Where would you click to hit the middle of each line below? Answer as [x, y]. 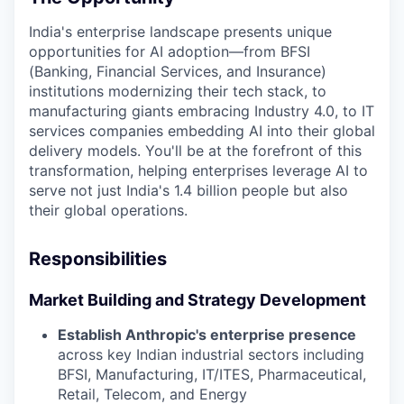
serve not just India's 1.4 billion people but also [188, 190]
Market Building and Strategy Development [197, 299]
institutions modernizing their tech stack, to [178, 91]
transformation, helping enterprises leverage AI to [198, 170]
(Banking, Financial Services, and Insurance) [178, 71]
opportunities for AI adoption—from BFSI [170, 51]
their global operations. [108, 210]
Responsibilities [98, 258]
